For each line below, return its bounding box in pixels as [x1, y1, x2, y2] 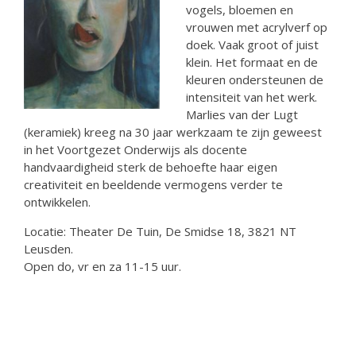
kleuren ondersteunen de [186, 72, 323, 87]
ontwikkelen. [24, 194, 91, 210]
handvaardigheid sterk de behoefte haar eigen [24, 159, 277, 175]
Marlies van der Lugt [186, 106, 298, 122]
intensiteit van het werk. [186, 89, 317, 105]
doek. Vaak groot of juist [186, 37, 319, 52]
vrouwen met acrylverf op [186, 19, 327, 35]
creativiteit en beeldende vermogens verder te [24, 176, 283, 192]
